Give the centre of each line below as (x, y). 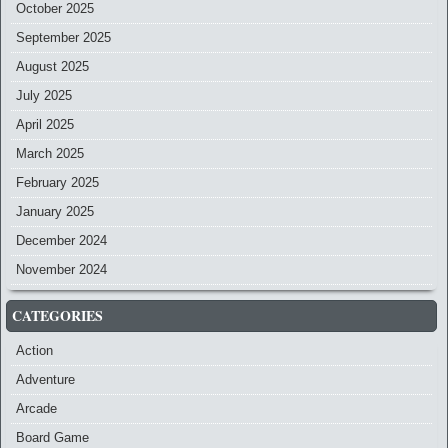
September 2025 (63, 38)
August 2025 (52, 67)
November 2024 (61, 270)
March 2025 (50, 154)
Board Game (52, 438)
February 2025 (57, 183)
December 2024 (61, 241)
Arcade (36, 409)
